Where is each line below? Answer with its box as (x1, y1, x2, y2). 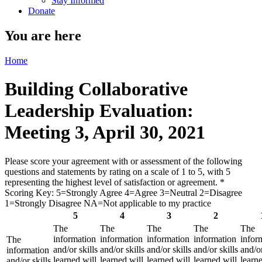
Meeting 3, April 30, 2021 (5, 122, 205, 143)
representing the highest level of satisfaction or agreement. (5, 177, 218, 187)
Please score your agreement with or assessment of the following (5, 156, 242, 166)
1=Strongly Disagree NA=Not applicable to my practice (5, 198, 211, 208)
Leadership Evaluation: (5, 100, 194, 122)
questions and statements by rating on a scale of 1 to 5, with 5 (5, 166, 230, 177)
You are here (5, 27, 81, 43)
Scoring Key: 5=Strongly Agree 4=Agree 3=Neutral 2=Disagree (5, 187, 242, 198)
